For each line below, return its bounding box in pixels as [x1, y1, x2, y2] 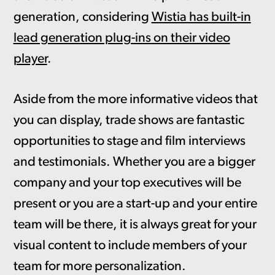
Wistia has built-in [151, 10, 251, 24]
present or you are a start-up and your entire [13, 198, 257, 211]
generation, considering [13, 10, 152, 24]
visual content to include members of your [13, 239, 247, 253]
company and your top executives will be [13, 177, 241, 190]
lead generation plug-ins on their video [13, 31, 230, 45]
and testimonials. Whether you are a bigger [13, 156, 255, 169]
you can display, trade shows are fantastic [13, 114, 244, 128]
